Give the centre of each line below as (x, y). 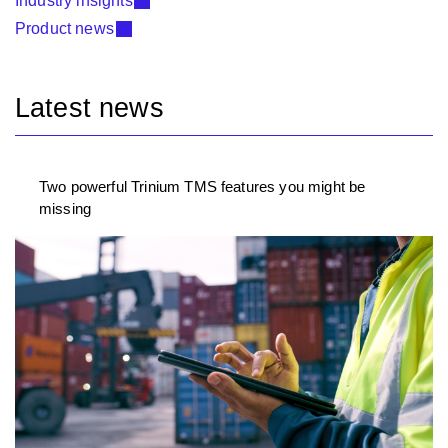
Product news (64, 29)
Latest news (89, 108)
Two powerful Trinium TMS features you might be (202, 187)
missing (65, 209)
